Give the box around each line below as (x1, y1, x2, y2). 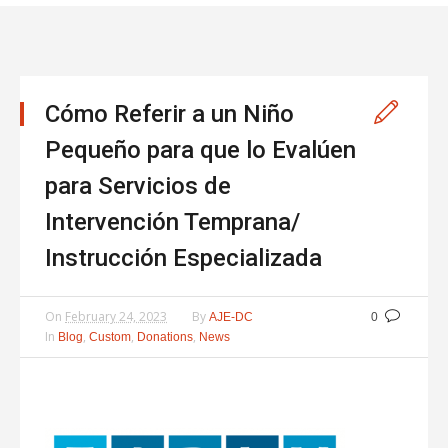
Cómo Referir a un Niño (45, 99, 294, 128)
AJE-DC (209, 309, 253, 324)
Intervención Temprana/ (45, 207, 300, 236)
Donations (137, 329, 193, 344)
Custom (89, 329, 131, 344)
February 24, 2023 (65, 307, 167, 325)
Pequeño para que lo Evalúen (45, 135, 356, 164)
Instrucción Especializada (45, 243, 322, 272)
